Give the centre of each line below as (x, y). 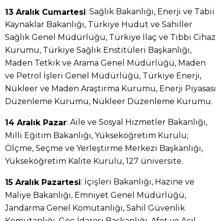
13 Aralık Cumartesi (45, 12)
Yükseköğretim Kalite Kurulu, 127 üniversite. (94, 161)
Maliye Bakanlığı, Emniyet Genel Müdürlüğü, (95, 195)
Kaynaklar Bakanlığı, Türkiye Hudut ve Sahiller (99, 25)
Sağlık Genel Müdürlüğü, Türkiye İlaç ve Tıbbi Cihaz (110, 37)
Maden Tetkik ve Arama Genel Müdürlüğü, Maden (105, 63)
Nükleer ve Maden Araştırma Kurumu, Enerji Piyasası (110, 89)
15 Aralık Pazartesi (43, 182)
